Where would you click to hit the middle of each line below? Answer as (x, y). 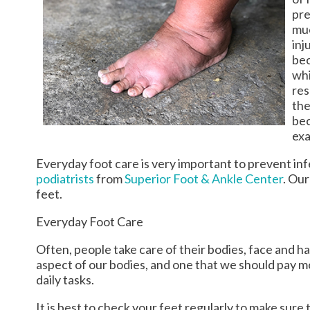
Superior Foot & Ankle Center (204, 178)
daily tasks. (65, 279)
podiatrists (65, 178)
